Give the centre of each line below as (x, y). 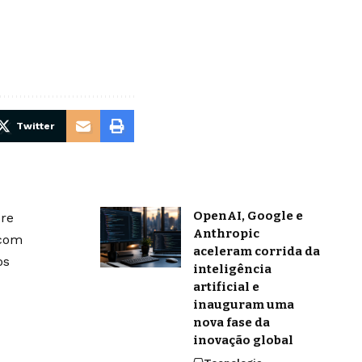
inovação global (243, 341)
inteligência (232, 269)
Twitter (35, 126)
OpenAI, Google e (248, 216)
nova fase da (231, 323)
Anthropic (226, 234)
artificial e (226, 287)
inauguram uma (243, 305)
